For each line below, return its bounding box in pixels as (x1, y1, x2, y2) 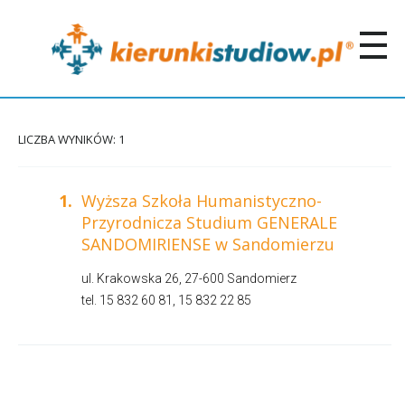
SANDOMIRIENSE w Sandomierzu (81, 233, 334, 256)
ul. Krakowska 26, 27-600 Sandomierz (81, 271, 297, 287)
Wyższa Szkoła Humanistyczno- (81, 190, 322, 212)
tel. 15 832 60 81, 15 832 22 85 (81, 293, 251, 308)
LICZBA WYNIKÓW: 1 (18, 131, 125, 148)
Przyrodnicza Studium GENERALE (81, 212, 337, 234)
